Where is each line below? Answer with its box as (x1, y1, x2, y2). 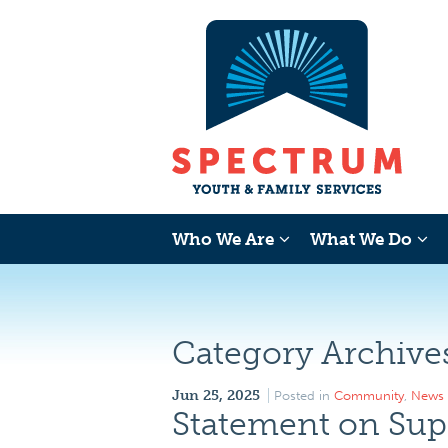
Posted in (274, 388, 334, 403)
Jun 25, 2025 (172, 387, 260, 404)
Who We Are (172, 229, 274, 249)
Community (334, 388, 404, 403)
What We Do (310, 229, 412, 249)
